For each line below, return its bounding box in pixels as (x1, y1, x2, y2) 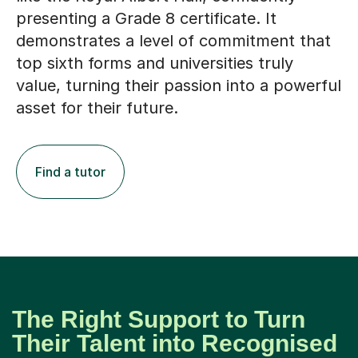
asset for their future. (16, 97, 178, 117)
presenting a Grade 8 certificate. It (16, 8, 276, 28)
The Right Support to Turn (12, 305, 305, 332)
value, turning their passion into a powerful (16, 75, 341, 95)
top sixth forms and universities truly (16, 53, 293, 73)
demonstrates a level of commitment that (16, 30, 331, 50)
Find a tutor (35, 163, 105, 180)
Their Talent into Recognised (12, 329, 337, 356)
